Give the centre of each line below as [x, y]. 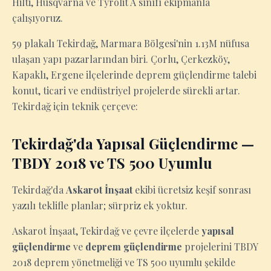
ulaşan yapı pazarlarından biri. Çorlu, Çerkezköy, [121, 59]
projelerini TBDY [220, 247]
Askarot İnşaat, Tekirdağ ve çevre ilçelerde [107, 231]
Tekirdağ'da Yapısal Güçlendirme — [133, 143]
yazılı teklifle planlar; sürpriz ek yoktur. [100, 205]
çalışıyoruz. [38, 18]
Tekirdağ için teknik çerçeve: [75, 106]
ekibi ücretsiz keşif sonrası [192, 190]
